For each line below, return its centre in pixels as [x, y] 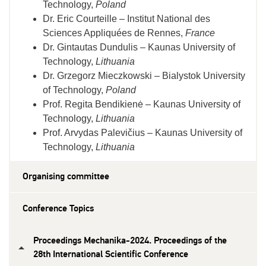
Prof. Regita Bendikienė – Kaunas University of [142, 104]
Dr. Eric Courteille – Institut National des [126, 19]
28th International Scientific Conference [111, 254]
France [200, 33]
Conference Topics [58, 208]
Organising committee [66, 176]
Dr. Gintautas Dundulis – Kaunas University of [139, 47]
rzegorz [81, 76]
